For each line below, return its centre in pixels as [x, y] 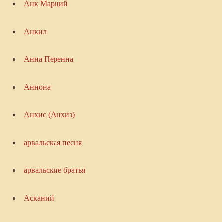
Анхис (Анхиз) [49, 115]
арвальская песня [53, 143]
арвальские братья [54, 170]
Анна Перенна [48, 59]
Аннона [37, 87]
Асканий [39, 198]
